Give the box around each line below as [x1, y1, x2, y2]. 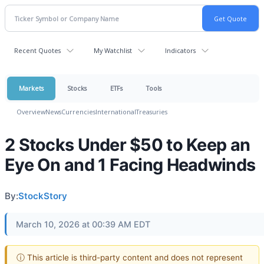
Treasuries [136, 107, 167, 116]
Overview [16, 107, 45, 116]
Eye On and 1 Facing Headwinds [5, 154, 256, 175]
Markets [19, 84, 44, 93]
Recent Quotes [14, 46, 61, 55]
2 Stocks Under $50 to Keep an [5, 134, 250, 155]
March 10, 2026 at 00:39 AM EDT [16, 219, 150, 229]
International [95, 107, 136, 116]
